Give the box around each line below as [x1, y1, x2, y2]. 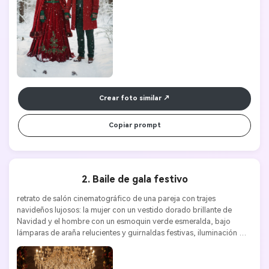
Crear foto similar [99, 94, 162, 103]
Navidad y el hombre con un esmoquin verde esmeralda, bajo [16, 216, 231, 226]
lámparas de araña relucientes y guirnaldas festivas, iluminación [16, 228, 237, 237]
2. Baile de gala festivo [81, 174, 188, 186]
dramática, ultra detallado [16, 239, 106, 249]
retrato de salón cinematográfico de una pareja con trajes [16, 193, 216, 203]
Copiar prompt [108, 121, 161, 130]
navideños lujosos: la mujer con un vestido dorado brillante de [16, 205, 232, 214]
